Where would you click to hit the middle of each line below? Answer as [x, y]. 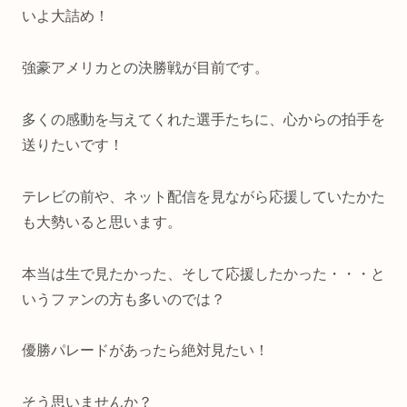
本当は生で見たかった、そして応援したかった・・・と [203, 273]
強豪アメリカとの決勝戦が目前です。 [145, 68]
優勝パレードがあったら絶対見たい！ [145, 351]
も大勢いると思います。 [102, 222]
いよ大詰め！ [65, 16]
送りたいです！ [73, 144]
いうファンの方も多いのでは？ [124, 299]
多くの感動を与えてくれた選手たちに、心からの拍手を [203, 119]
